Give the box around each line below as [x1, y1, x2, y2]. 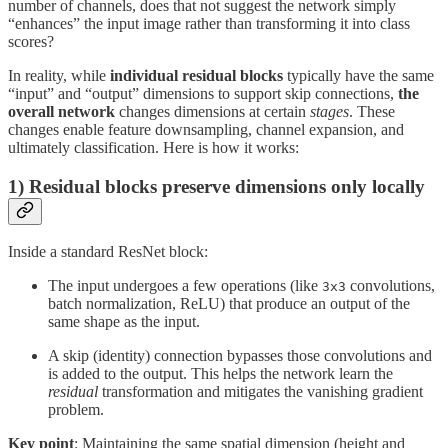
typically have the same [283, 66, 434, 84]
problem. [48, 401, 104, 419]
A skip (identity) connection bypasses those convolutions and [48, 347, 432, 365]
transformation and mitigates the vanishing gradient [98, 383, 423, 401]
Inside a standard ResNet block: [8, 243, 208, 261]
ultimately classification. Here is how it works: [8, 138, 299, 156]
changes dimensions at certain [115, 102, 310, 120]
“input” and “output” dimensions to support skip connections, [8, 84, 398, 102]
